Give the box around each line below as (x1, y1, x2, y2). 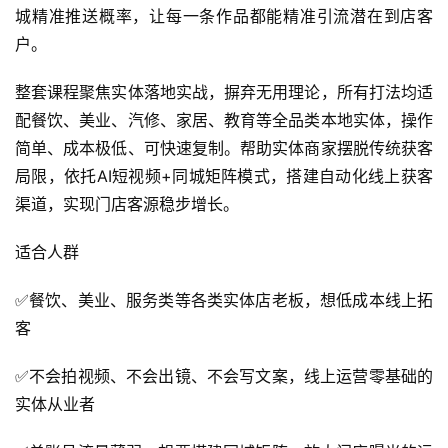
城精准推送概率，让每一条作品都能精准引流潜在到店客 (15, 5, 433, 26)
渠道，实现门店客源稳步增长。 (15, 193, 239, 214)
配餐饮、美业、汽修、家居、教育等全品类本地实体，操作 (15, 109, 433, 130)
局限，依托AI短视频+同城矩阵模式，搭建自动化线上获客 (15, 165, 433, 186)
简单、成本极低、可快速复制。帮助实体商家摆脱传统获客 (15, 137, 433, 158)
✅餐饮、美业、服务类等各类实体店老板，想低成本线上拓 (15, 289, 433, 310)
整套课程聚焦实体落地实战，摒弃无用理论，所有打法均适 (15, 81, 433, 102)
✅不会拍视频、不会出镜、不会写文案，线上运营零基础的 (15, 365, 433, 386)
